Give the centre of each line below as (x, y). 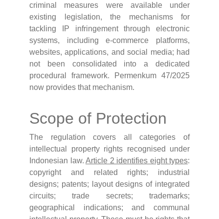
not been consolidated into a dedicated (109, 64)
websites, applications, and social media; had (109, 52)
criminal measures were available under (109, 5)
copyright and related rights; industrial (109, 173)
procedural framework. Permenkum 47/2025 (109, 76)
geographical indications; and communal (109, 208)
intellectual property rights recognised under (109, 149)
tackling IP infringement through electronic (109, 29)
